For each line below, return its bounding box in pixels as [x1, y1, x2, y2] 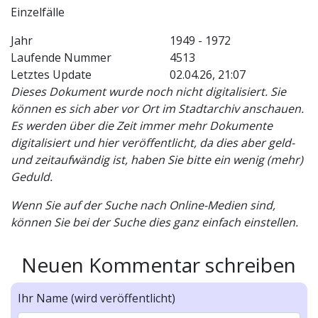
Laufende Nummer [11, 50, 111, 65]
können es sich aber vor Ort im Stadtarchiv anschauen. [11, 101, 304, 116]
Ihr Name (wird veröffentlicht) [18, 290, 175, 306]
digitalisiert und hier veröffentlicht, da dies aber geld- [11, 135, 295, 150]
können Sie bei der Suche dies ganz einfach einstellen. [11, 214, 298, 230]
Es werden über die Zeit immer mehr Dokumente [11, 118, 273, 133]
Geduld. [11, 169, 53, 185]
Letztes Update [11, 67, 92, 82]
